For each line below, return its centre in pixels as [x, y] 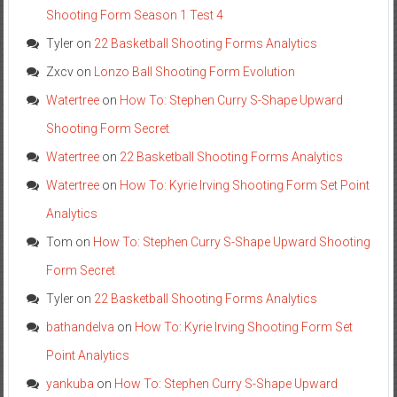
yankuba [70, 383]
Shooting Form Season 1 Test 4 [134, 15]
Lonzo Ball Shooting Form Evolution [194, 71]
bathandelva [80, 327]
